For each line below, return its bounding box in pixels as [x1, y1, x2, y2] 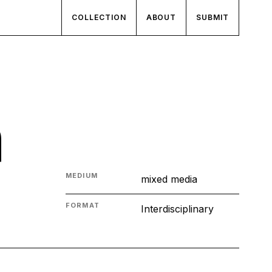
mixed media [140, 173, 197, 186]
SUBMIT [196, 13, 229, 22]
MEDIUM [65, 171, 98, 180]
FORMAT [65, 201, 100, 210]
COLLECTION [71, 13, 126, 22]
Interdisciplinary [140, 203, 214, 216]
